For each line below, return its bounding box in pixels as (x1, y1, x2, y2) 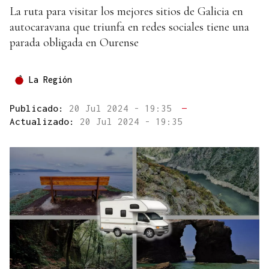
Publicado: (10, 103, 69, 114)
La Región (29, 74, 72, 85)
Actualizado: (10, 116, 80, 127)
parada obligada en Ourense (10, 35, 139, 50)
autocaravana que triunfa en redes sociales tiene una (10, 20, 249, 35)
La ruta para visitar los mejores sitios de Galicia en (10, 4, 243, 19)
